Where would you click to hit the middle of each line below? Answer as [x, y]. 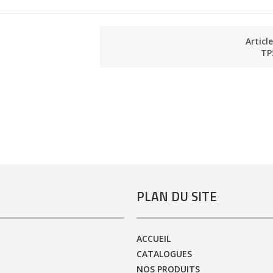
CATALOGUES [164, 253]
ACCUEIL [154, 238]
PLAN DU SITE [177, 197]
